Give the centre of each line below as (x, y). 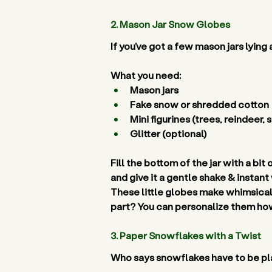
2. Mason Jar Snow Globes (171, 24)
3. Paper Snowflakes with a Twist (187, 235)
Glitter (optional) (169, 133)
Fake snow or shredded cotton (200, 104)
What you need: (146, 75)
